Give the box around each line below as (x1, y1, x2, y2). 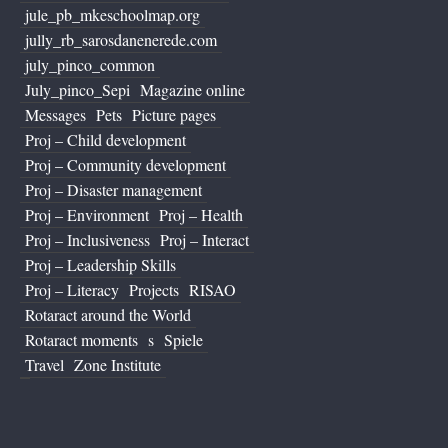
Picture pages (132, 104, 216, 126)
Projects (129, 279, 179, 301)
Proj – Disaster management (25, 179, 202, 201)
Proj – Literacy (25, 279, 119, 301)
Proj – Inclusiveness (25, 229, 150, 251)
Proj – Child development (25, 129, 186, 151)
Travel (25, 354, 64, 376)
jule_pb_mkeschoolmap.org (25, 4, 200, 26)
